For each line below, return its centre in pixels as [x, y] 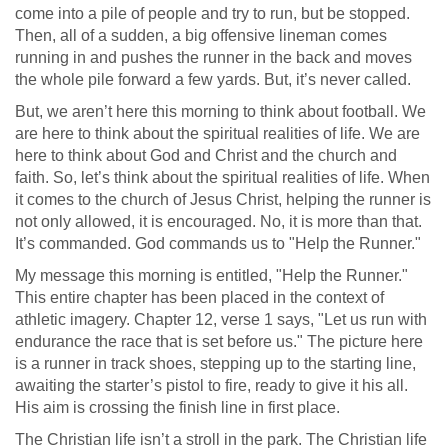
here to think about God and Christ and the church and [206, 155]
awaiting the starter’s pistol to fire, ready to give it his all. [211, 385]
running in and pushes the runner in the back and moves [213, 57]
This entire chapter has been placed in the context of [199, 297]
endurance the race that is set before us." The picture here [219, 341]
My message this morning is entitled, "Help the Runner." [211, 275]
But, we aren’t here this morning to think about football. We [220, 111]
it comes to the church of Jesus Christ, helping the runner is [223, 199]
